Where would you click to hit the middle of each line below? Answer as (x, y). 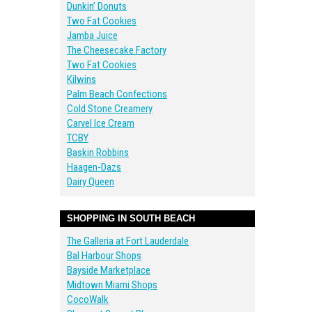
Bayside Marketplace (109, 270)
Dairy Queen (91, 182)
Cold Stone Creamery (110, 109)
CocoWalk (88, 299)
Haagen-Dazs (94, 167)
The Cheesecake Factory (117, 50)
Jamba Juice (92, 36)
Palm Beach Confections (117, 94)
